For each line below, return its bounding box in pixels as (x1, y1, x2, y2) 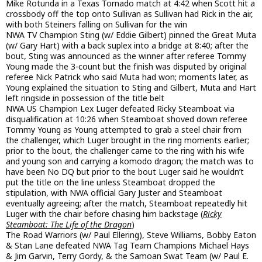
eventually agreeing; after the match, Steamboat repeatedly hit (6, 197, 247, 209)
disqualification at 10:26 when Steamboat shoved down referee (6, 113, 247, 125)
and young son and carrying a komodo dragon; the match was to (6, 155, 254, 167)
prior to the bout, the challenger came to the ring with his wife (6, 144, 244, 156)
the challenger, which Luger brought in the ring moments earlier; (6, 134, 249, 146)
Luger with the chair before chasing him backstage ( (6, 208, 203, 219)
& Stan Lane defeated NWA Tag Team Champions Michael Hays (6, 239, 249, 251)
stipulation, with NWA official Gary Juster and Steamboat (6, 187, 222, 198)
